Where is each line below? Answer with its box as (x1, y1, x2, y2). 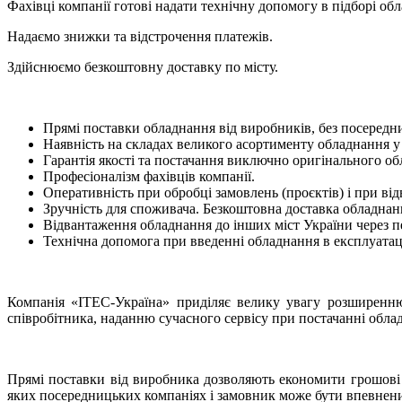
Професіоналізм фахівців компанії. (43, 168, 255, 184)
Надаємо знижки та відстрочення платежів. (7, 28, 273, 44)
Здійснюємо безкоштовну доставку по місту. (7, 58, 278, 74)
